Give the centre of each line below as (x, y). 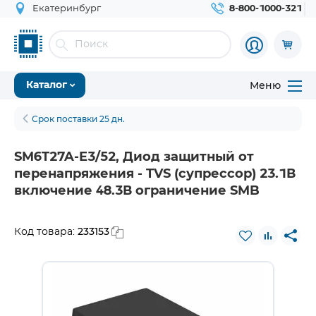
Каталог (47, 85)
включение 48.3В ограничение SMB (137, 191)
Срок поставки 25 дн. (78, 119)
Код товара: (46, 232)
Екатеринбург (67, 9)
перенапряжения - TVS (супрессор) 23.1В (155, 174)
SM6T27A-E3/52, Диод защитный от (134, 157)
